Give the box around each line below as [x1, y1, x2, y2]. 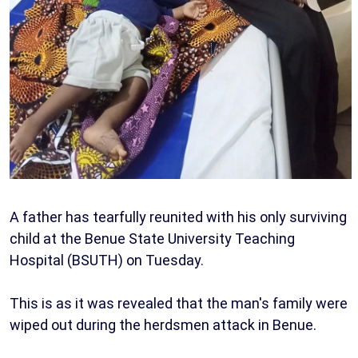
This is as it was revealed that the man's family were [10, 295, 348, 312]
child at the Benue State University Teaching [10, 230, 295, 248]
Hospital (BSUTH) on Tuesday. [10, 252, 204, 269]
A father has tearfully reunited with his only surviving [10, 209, 347, 226]
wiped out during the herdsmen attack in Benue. [10, 316, 316, 334]
